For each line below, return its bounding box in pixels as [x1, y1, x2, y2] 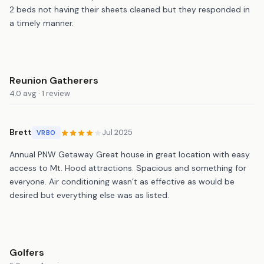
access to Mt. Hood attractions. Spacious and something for [9, 162, 246, 173]
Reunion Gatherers [9, 74, 98, 87]
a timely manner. [9, 17, 74, 28]
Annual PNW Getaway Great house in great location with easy [9, 148, 250, 160]
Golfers [9, 246, 44, 259]
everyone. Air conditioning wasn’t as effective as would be [9, 176, 235, 187]
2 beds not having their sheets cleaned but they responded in [9, 4, 250, 15]
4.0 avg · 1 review [9, 88, 70, 98]
